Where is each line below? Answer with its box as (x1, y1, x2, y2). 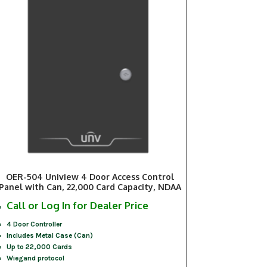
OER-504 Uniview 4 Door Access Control (5, 172, 174, 182)
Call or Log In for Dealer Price (6, 199, 148, 212)
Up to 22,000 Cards (6, 243, 72, 252)
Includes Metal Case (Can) (6, 231, 93, 240)
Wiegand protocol (6, 254, 64, 263)
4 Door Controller (6, 220, 62, 229)
